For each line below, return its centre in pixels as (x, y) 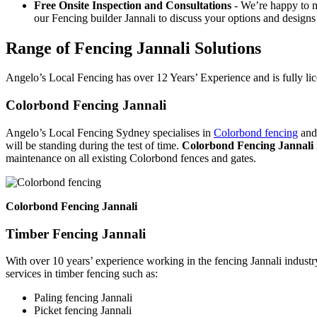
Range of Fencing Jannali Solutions (133, 48)
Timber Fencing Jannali (76, 234)
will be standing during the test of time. (94, 145)
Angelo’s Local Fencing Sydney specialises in (110, 132)
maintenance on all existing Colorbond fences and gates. (131, 158)
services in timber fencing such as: (82, 274)
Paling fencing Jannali (83, 298)
